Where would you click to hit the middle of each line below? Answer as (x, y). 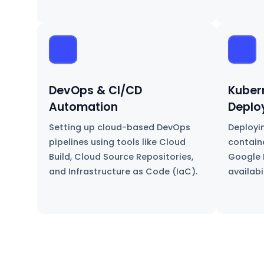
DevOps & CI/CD (95, 90)
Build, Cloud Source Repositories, (121, 156)
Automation (83, 107)
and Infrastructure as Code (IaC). (123, 171)
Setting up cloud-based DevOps (119, 127)
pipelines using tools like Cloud (117, 142)
